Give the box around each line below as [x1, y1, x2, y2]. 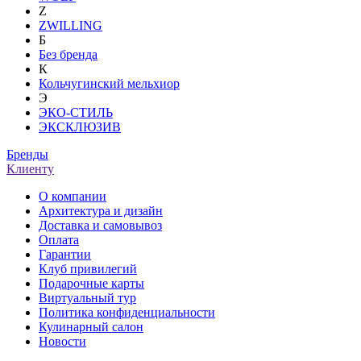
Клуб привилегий [39, 261, 137, 276]
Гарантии [39, 247, 91, 261]
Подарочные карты [39, 276, 144, 290]
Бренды [6, 147, 48, 161]
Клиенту [6, 161, 54, 176]
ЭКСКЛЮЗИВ [39, 119, 121, 134]
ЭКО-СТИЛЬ [39, 105, 113, 119]
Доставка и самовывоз [39, 218, 162, 232]
